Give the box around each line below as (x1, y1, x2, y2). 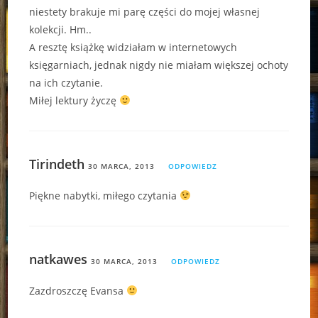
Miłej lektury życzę (29, 93, 120, 107)
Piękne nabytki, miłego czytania (29, 188, 180, 202)
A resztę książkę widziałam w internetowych (29, 40, 238, 54)
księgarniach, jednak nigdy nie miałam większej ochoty (29, 57, 289, 72)
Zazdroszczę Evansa (29, 283, 127, 297)
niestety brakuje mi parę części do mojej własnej (29, 4, 261, 18)
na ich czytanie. (29, 75, 104, 89)
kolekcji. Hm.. (29, 22, 92, 36)
